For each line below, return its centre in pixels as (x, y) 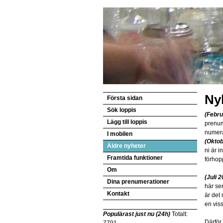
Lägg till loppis (127, 122)
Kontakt (118, 194)
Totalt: (179, 214)
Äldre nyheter (126, 146)
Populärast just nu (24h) (137, 214)
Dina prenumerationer (138, 182)
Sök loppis (122, 110)
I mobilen (120, 134)
